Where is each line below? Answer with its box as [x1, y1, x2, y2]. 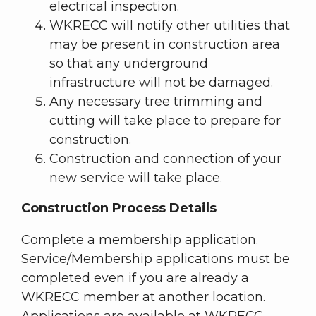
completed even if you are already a [21, 270, 249, 286]
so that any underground [49, 56, 208, 72]
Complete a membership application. [21, 232, 258, 248]
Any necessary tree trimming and [49, 94, 262, 110]
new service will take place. [49, 170, 222, 186]
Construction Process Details [21, 200, 217, 217]
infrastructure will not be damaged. [49, 75, 273, 91]
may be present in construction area [49, 37, 280, 53]
